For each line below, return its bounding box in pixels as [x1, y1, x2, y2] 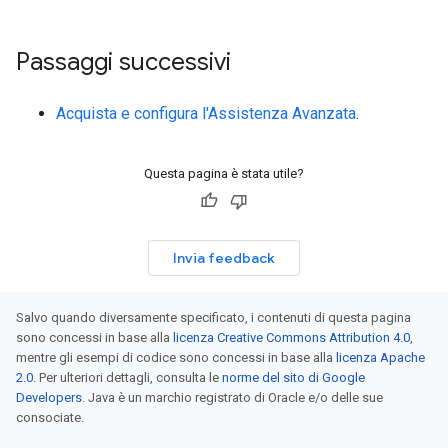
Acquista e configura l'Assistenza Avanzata [56, 104, 356, 123]
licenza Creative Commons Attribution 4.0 [173, 330, 410, 345]
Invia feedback [173, 249, 275, 267]
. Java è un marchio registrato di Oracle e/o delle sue [82, 390, 383, 405]
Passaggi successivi [16, 47, 231, 77]
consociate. [16, 410, 84, 425]
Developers [16, 390, 82, 405]
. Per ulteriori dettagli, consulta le [33, 370, 222, 385]
